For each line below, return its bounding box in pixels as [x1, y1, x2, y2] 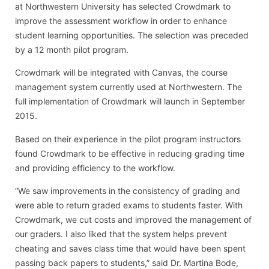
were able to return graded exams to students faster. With [15, 200, 243, 211]
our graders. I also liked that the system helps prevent [15, 229, 227, 240]
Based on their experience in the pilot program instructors [15, 133, 241, 144]
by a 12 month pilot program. [15, 44, 128, 55]
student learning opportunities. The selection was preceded [15, 30, 249, 40]
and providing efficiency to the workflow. [15, 162, 175, 173]
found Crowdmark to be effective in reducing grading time [15, 148, 244, 159]
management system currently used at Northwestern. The [15, 82, 242, 92]
